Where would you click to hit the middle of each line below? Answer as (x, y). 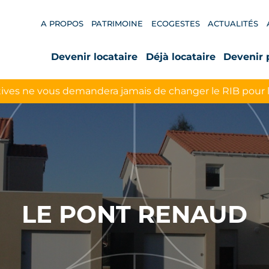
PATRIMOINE (117, 24)
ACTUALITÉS (233, 24)
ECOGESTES (175, 24)
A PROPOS (62, 24)
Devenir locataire (95, 57)
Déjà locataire (180, 57)
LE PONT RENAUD (134, 214)
